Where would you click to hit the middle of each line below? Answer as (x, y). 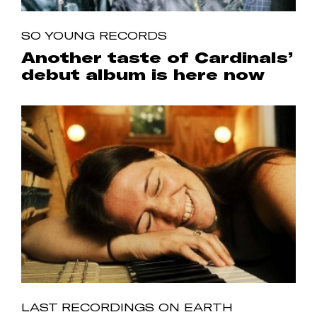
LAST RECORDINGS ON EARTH (127, 307)
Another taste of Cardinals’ (157, 58)
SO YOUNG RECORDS (94, 36)
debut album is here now (143, 75)
